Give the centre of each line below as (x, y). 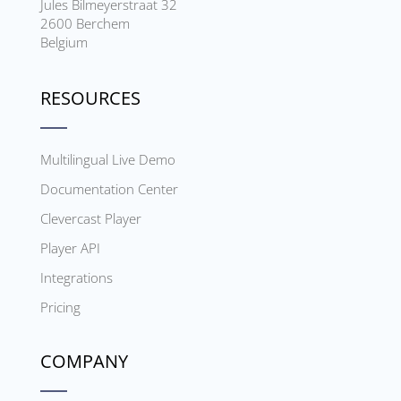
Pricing (60, 307)
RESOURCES (90, 98)
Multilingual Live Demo (107, 160)
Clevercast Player (90, 219)
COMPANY (84, 362)
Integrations (76, 278)
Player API (70, 248)
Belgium (64, 43)
